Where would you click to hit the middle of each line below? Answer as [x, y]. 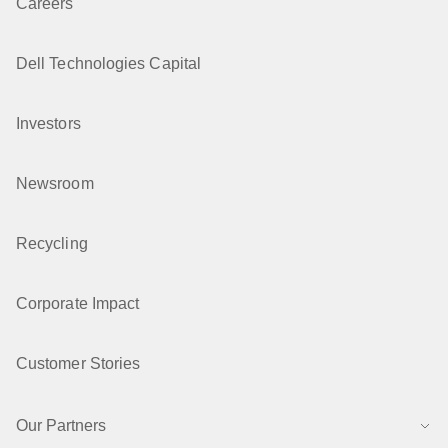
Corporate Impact [78, 303]
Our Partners [61, 425]
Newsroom [55, 183]
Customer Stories [78, 363]
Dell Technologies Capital [108, 63]
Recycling [52, 243]
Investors [48, 123]
